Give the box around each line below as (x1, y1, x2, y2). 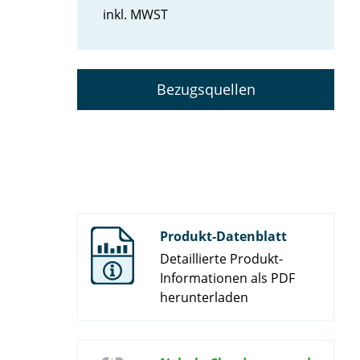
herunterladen (160, 288, 248, 307)
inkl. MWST (103, 6, 168, 24)
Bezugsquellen (156, 80, 256, 100)
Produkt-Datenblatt (160, 227, 287, 246)
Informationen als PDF (160, 269, 295, 288)
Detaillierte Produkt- (160, 250, 283, 268)
